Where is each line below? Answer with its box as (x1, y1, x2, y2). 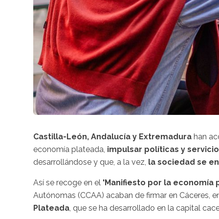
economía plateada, (33, 144, 107, 154)
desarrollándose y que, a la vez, (33, 157, 148, 167)
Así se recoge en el (33, 177, 101, 187)
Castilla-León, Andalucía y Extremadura (33, 131, 192, 141)
